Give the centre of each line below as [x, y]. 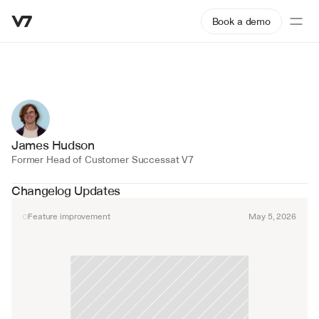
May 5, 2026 [272, 216]
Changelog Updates [66, 190]
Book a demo [241, 21]
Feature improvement [69, 216]
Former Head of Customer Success [91, 159]
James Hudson [53, 145]
